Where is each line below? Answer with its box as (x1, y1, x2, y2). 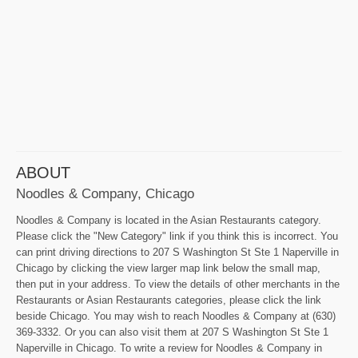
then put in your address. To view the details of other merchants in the (16, 278, 340, 291)
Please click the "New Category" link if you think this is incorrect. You (16, 230, 338, 243)
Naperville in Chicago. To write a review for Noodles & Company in (16, 342, 322, 355)
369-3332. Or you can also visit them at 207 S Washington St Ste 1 (16, 326, 328, 339)
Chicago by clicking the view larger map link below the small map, (16, 262, 320, 275)
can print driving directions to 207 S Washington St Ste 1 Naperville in (16, 246, 339, 259)
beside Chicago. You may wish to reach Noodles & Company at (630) (16, 310, 336, 323)
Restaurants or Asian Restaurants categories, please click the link (16, 294, 321, 307)
